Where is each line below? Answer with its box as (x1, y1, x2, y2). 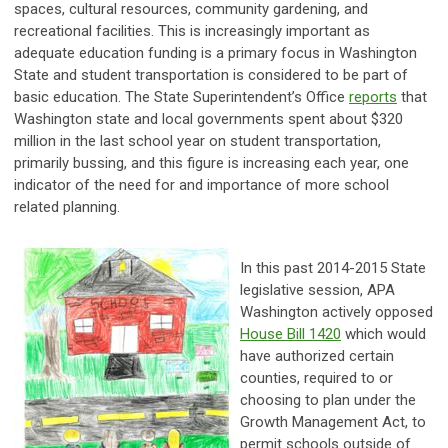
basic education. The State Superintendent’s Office (14, 87, 349, 106)
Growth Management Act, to (240, 412, 426, 431)
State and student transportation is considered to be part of (14, 65, 408, 84)
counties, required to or (240, 368, 393, 387)
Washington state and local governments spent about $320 (14, 109, 403, 128)
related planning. (14, 197, 124, 216)
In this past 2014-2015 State (240, 258, 426, 277)
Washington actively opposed (240, 302, 433, 321)
